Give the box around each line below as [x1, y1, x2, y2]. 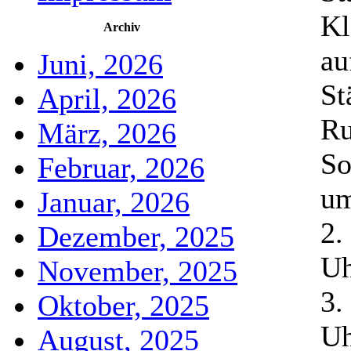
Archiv [103, 20, 140, 34]
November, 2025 [38, 255, 237, 288]
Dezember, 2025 [38, 220, 234, 253]
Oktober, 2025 [38, 289, 209, 322]
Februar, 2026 [38, 151, 204, 184]
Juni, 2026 [38, 48, 163, 81]
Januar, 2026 [38, 186, 190, 219]
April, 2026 [38, 82, 176, 115]
